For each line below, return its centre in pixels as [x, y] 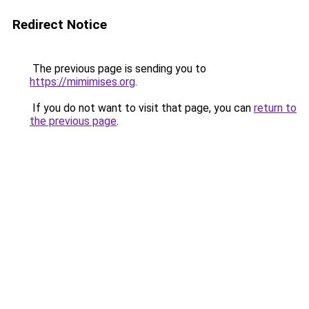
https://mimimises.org [82, 82]
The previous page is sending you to [118, 69]
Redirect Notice [60, 24]
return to [275, 108]
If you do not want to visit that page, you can [142, 108]
